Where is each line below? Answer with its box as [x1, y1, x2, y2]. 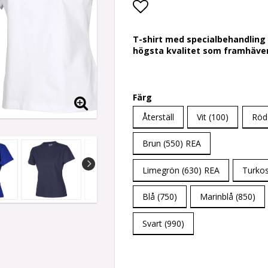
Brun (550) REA [142, 138, 201, 150]
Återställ [142, 111, 174, 123]
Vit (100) [197, 111, 229, 123]
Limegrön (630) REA [142, 164, 220, 176]
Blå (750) [142, 191, 177, 203]
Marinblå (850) [200, 191, 256, 203]
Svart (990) [142, 217, 184, 229]
